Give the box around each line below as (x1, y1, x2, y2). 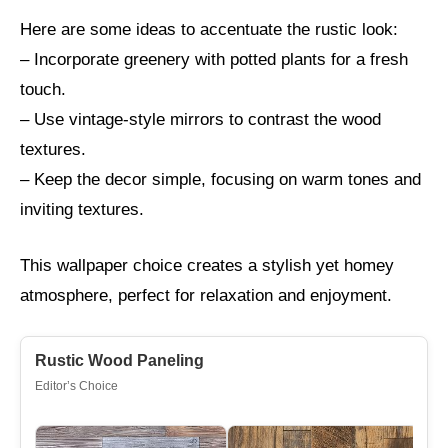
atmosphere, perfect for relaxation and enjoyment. (20, 285, 392, 305)
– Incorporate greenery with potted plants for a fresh (20, 50, 408, 69)
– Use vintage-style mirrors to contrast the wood (20, 110, 381, 129)
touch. (20, 80, 66, 99)
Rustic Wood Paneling (35, 352, 204, 369)
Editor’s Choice (35, 379, 118, 393)
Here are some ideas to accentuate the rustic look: (20, 20, 398, 39)
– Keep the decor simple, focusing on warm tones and (20, 170, 421, 189)
